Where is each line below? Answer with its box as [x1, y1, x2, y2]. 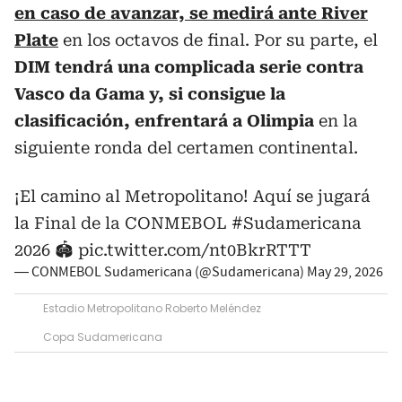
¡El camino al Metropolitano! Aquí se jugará [14, 186, 371, 205]
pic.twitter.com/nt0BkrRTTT [78, 240, 311, 259]
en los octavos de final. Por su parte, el [58, 30, 378, 49]
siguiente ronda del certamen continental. [14, 137, 358, 157]
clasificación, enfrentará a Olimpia [14, 110, 314, 130]
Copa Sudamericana [43, 328, 162, 345]
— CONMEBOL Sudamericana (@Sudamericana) [14, 262, 307, 281]
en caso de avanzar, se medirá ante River [14, 3, 368, 22]
